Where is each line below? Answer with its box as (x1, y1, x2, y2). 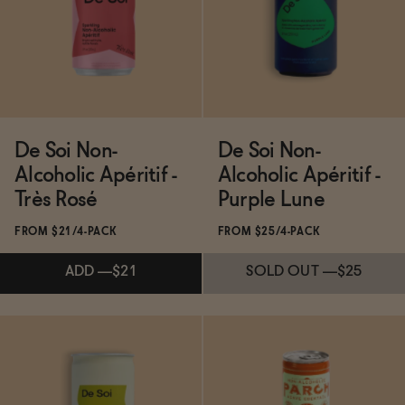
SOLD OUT (246, 265, 319, 279)
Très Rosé (14, 190, 98, 212)
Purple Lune (217, 190, 325, 212)
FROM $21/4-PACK (14, 227, 118, 239)
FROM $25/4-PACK (217, 227, 321, 239)
